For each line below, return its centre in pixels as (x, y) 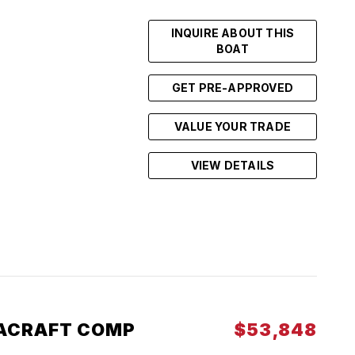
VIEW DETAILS (233, 165)
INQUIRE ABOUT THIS (233, 33)
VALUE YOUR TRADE (233, 126)
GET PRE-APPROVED (233, 88)
